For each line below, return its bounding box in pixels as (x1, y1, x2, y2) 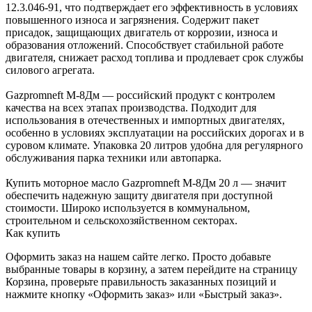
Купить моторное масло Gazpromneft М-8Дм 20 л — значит (6, 176, 286, 189)
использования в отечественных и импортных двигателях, (6, 114, 285, 126)
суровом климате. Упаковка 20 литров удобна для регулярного (6, 139, 303, 151)
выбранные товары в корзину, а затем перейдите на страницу (6, 263, 297, 275)
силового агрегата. (6, 63, 95, 76)
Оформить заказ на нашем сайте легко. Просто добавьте (6, 250, 271, 263)
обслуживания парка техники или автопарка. (6, 151, 221, 164)
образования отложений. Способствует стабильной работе (6, 38, 283, 51)
